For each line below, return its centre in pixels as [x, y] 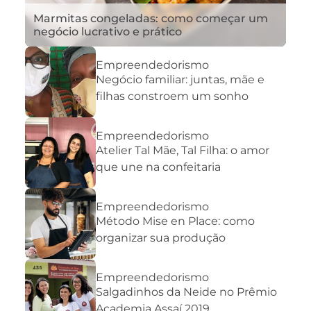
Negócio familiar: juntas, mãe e [180, 80]
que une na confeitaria [158, 167]
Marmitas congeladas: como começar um [151, 18]
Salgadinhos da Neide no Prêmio [186, 292]
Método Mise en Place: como [175, 221]
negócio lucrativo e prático [108, 31]
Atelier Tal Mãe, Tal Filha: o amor [183, 151]
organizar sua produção [161, 238]
